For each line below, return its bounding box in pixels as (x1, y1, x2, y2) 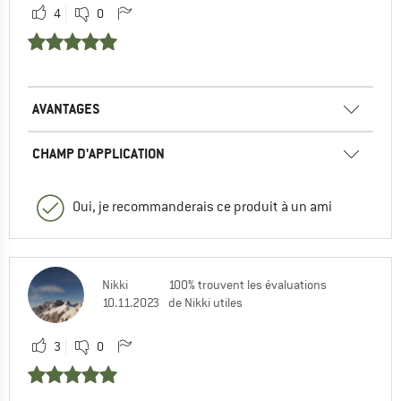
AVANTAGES (32, 99, 100, 119)
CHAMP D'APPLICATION (32, 144, 165, 164)
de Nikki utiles (168, 294, 243, 311)
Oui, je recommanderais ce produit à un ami (73, 198, 332, 217)
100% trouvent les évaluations (168, 277, 327, 294)
